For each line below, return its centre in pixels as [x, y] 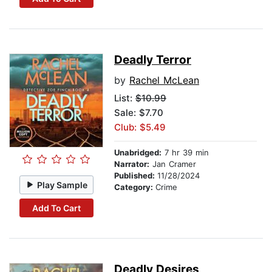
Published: [136, 176]
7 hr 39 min [185, 153]
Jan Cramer [173, 164]
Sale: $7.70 [139, 113]
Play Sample [63, 185]
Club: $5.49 [140, 127]
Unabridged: [138, 153]
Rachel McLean [164, 80]
